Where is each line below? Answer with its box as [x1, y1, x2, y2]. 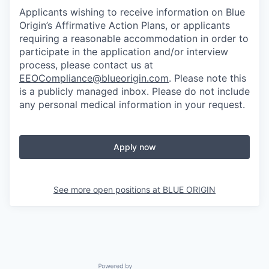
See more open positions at [53, 184, 163, 195]
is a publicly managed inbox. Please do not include [19, 85, 250, 97]
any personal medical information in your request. [19, 98, 245, 110]
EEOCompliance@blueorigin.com [19, 72, 169, 84]
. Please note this [169, 72, 246, 84]
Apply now [113, 142, 156, 152]
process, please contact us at [19, 59, 153, 71]
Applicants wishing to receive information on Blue [19, 6, 245, 18]
